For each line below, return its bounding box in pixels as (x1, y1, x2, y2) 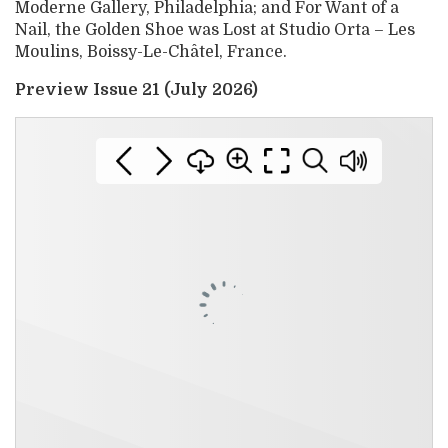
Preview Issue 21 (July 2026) (15, 81, 258, 100)
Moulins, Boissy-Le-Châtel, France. (15, 43, 287, 62)
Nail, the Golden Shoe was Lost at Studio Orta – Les (15, 21, 415, 40)
